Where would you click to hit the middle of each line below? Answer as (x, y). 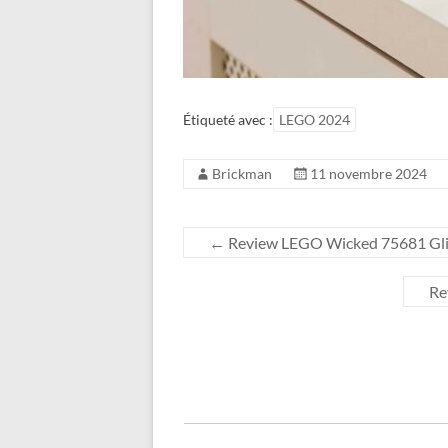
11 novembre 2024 (368, 173)
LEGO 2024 (314, 119)
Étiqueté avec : (228, 119)
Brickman (242, 173)
